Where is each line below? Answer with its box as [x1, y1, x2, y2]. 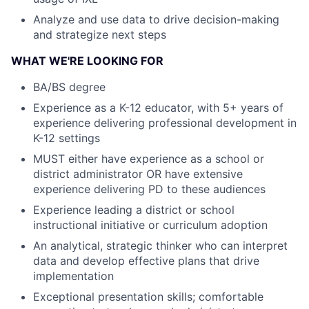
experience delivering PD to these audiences [33, 182, 266, 196]
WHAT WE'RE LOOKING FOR [11, 54, 163, 68]
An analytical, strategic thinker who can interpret [33, 239, 288, 252]
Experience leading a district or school [33, 203, 235, 217]
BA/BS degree [33, 80, 106, 94]
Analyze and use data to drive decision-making [33, 12, 279, 26]
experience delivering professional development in [33, 116, 297, 130]
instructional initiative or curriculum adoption [33, 218, 268, 232]
